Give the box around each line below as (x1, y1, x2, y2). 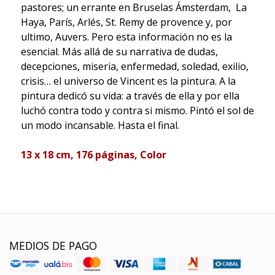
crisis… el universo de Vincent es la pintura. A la (20, 74, 236, 88)
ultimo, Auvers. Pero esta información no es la (20, 29, 232, 44)
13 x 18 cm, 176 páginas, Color (20, 147, 166, 161)
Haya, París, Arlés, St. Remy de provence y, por (20, 15, 232, 29)
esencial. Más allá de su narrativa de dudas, (20, 44, 218, 58)
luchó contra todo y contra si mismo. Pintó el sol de (20, 103, 254, 117)
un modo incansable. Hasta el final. (20, 118, 179, 132)
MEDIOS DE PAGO (9, 238, 97, 253)
